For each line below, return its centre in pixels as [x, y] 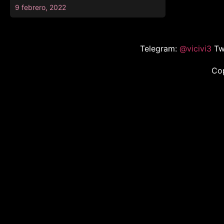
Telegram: [159, 48]
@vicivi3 [196, 48]
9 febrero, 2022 [40, 7]
